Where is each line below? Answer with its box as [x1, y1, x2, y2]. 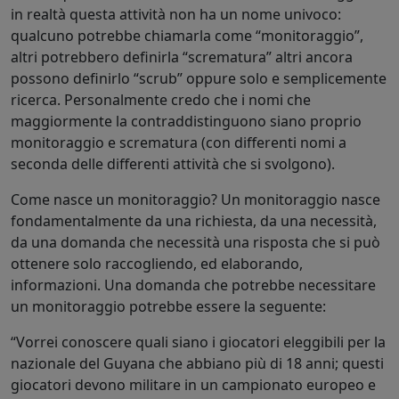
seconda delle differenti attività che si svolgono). [11, 153, 335, 174]
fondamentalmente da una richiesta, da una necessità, [11, 210, 377, 231]
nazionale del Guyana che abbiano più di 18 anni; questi [11, 353, 384, 373]
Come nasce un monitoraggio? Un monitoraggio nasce [11, 189, 380, 209]
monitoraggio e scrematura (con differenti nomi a [11, 132, 346, 152]
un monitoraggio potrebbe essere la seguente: [11, 296, 326, 316]
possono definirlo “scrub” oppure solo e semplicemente [11, 68, 387, 88]
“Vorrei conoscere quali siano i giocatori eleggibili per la [11, 331, 386, 352]
